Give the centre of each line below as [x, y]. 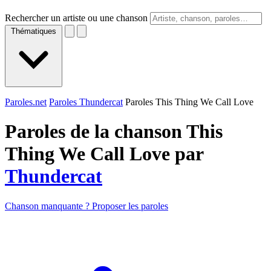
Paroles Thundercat [86, 102]
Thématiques [34, 31]
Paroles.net [26, 102]
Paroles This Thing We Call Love [189, 102]
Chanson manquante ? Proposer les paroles [87, 206]
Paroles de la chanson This [114, 132]
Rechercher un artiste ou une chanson [76, 18]
